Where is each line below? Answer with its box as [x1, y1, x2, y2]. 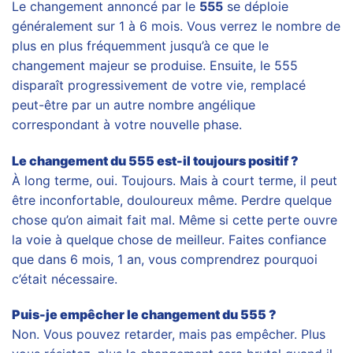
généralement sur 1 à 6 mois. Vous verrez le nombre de [12, 17, 340, 34]
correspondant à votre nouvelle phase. [12, 116, 242, 132]
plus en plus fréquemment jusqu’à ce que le [12, 37, 269, 54]
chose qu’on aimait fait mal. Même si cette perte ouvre [12, 211, 337, 228]
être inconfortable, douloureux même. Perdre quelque [12, 191, 332, 208]
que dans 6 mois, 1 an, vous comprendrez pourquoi [12, 251, 318, 267]
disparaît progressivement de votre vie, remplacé [12, 76, 306, 93]
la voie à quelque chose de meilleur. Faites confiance [12, 231, 326, 247]
